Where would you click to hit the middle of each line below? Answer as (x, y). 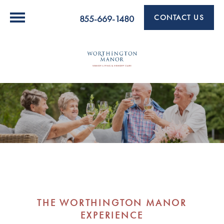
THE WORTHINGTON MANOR (112, 203)
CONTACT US (179, 17)
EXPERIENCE (112, 216)
